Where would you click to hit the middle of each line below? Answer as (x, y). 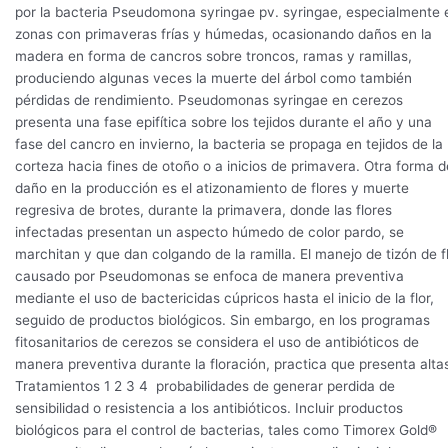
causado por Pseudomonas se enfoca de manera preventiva (209, 276)
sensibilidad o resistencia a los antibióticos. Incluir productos (209, 408)
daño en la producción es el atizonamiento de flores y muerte (212, 188)
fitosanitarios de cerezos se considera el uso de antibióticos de (217, 342)
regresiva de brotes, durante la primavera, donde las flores (203, 210)
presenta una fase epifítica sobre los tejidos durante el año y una (223, 122)
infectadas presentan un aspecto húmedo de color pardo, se (209, 232)
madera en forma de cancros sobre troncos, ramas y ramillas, (213, 56)
